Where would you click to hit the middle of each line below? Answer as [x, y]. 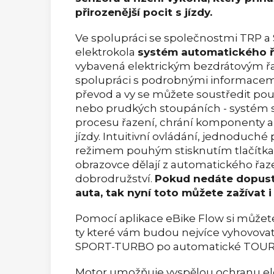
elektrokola [105, 52]
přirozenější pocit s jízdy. [144, 12]
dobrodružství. [114, 178]
